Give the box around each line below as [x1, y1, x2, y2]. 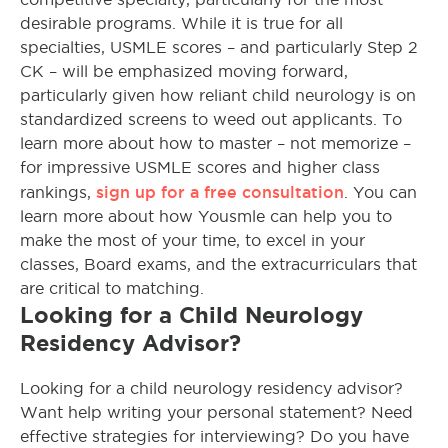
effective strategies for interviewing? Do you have [20, 428, 409, 446]
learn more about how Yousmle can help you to [20, 208, 392, 226]
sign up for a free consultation [96, 183, 344, 202]
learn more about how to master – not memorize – [20, 135, 411, 153]
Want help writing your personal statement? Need [20, 404, 413, 422]
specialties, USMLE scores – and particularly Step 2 [20, 39, 418, 57]
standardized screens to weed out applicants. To [20, 111, 402, 129]
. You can [344, 184, 417, 202]
